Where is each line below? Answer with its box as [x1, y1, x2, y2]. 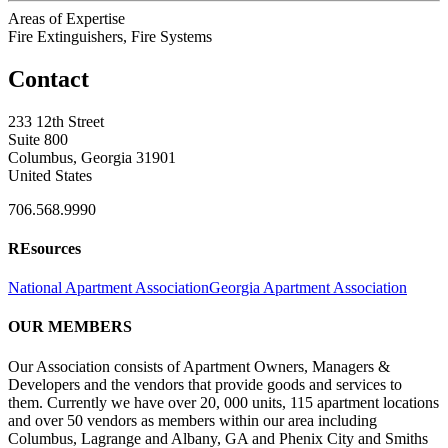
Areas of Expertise [8, 9, 125, 27]
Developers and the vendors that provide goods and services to [8, 375, 402, 393]
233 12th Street [8, 112, 104, 130]
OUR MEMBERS [8, 318, 132, 336]
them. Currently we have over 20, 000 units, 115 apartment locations [8, 393, 439, 411]
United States [8, 166, 92, 184]
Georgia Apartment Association [209, 279, 407, 297]
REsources [8, 239, 81, 257]
